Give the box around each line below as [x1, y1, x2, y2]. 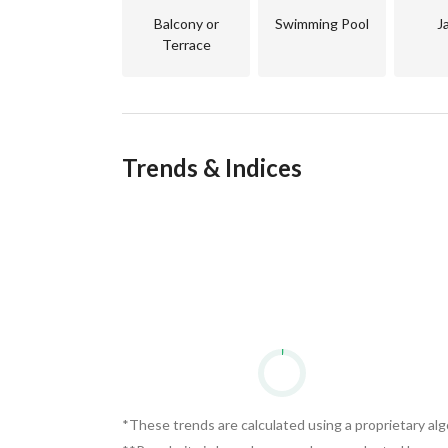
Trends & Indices [122, 153, 302, 182]
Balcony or [153, 15, 219, 32]
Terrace [161, 36, 211, 53]
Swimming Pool [275, 15, 369, 32]
